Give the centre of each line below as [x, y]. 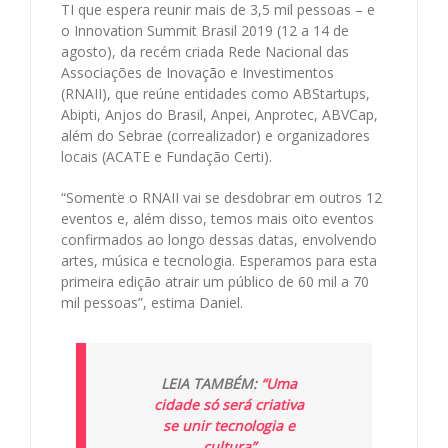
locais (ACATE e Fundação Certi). [166, 156]
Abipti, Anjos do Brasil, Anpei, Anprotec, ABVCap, [219, 114]
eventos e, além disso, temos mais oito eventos [217, 218]
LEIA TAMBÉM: [211, 383]
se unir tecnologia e [229, 425]
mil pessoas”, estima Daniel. [152, 302]
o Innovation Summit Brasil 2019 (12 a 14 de [205, 30]
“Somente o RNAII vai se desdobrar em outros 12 [221, 197]
